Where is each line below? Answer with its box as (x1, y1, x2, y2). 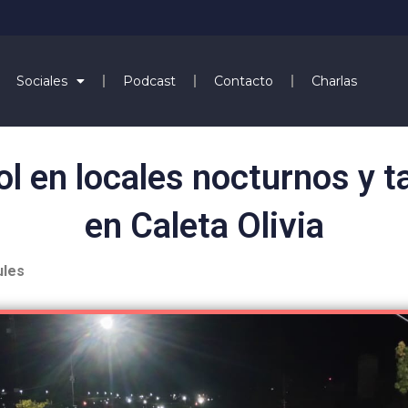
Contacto (213, 72, 273, 89)
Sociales (15, 72, 67, 89)
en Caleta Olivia (84, 206, 324, 246)
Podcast (122, 72, 176, 89)
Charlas (311, 72, 357, 89)
